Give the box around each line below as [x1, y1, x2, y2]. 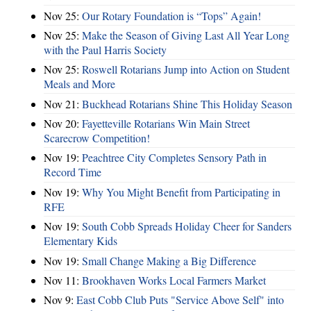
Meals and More [44, 76, 115, 92]
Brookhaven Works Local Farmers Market [82, 272, 266, 287]
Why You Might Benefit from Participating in [82, 184, 280, 199]
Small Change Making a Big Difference [82, 253, 256, 268]
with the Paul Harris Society [44, 42, 167, 57]
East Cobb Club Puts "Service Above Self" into [76, 292, 284, 308]
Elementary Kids [44, 233, 117, 249]
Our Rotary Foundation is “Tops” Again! [82, 8, 261, 23]
